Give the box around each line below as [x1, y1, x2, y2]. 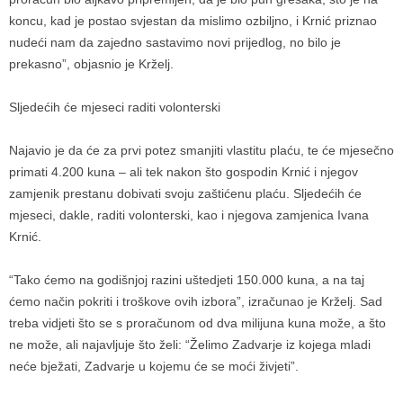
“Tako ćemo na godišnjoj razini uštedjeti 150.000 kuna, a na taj [9, 273, 364, 287]
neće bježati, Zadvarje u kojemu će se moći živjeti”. [9, 359, 299, 373]
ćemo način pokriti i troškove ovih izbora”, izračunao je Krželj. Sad [9, 294, 382, 309]
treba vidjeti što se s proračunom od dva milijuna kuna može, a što [9, 316, 386, 330]
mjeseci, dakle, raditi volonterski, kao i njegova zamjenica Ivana [9, 208, 369, 222]
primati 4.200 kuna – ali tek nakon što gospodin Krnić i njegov [9, 165, 358, 179]
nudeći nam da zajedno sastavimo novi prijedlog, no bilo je [9, 35, 341, 49]
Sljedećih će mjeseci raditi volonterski [9, 100, 220, 114]
